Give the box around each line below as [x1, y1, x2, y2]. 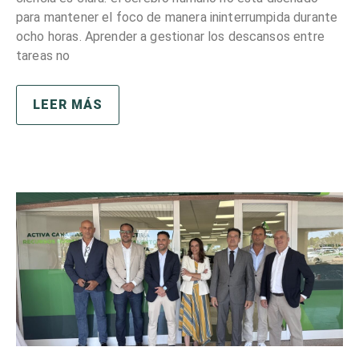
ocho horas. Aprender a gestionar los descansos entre [16, 28, 325, 44]
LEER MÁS [33, 96, 103, 112]
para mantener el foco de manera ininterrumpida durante [16, 9, 338, 25]
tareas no [16, 47, 71, 63]
